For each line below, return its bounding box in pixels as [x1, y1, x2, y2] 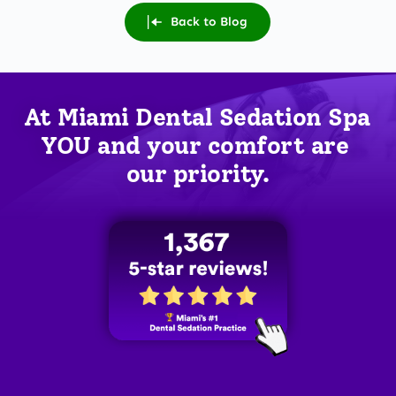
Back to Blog [171, 13, 248, 29]
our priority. [126, 158, 270, 188]
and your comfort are [90, 130, 349, 160]
